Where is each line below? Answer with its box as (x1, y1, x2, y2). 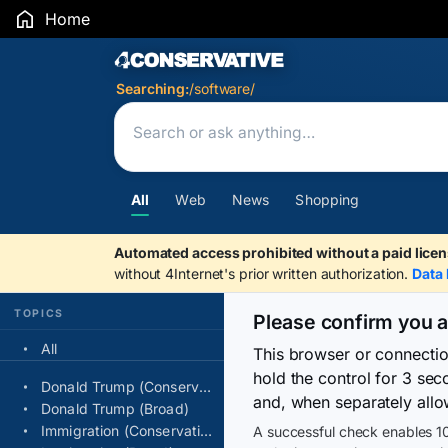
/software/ (189, 80, 255, 97)
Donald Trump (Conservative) (198, 378, 211, 395)
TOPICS (14, 307, 65, 320)
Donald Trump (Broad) (41, 400, 189, 417)
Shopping (295, 191, 360, 208)
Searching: (116, 80, 189, 97)
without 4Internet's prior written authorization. (114, 265, 413, 282)
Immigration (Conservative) (200, 422, 213, 439)
